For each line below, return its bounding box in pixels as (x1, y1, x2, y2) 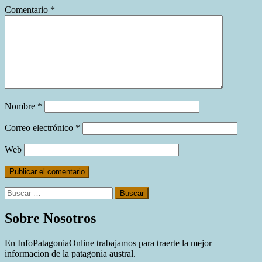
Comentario (5, 4, 50, 15)
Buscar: (4, 186, 32, 196)
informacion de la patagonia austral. (5, 249, 136, 259)
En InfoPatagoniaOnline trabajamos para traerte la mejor (5, 238, 212, 249)
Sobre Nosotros (5, 211, 96, 226)
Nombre (5, 101, 37, 111)
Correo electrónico (5, 122, 75, 133)
